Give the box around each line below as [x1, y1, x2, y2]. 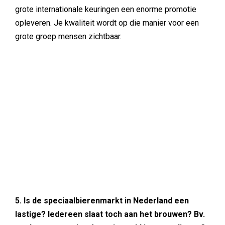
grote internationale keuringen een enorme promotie [15, 5, 196, 14]
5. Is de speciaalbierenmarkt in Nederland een [15, 196, 189, 205]
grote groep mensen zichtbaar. [15, 32, 122, 41]
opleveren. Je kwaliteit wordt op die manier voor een [15, 18, 199, 28]
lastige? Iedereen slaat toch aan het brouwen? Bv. [15, 209, 205, 219]
